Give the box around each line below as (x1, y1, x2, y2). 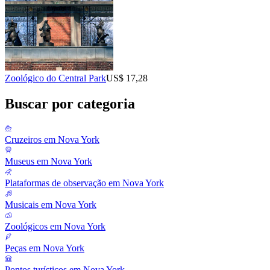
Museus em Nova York (5, 156, 92, 167)
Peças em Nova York (5, 243, 84, 254)
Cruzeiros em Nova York (5, 134, 99, 145)
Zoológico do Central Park (5, 72, 106, 83)
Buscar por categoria (5, 95, 135, 111)
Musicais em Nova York (5, 199, 96, 210)
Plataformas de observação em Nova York (5, 178, 164, 189)
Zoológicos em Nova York (5, 221, 105, 232)
